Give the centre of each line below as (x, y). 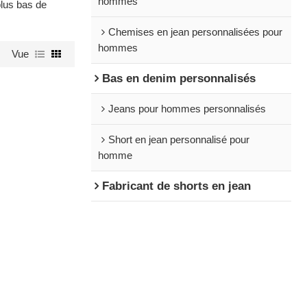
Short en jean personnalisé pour (179, 139)
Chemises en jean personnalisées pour (195, 32)
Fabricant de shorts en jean (176, 186)
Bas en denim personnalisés (179, 78)
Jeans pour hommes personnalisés (187, 109)
